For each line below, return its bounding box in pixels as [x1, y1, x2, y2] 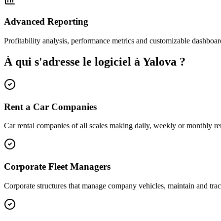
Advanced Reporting [4, 16, 88, 27]
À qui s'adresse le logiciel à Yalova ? [4, 55, 185, 68]
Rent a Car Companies [4, 101, 97, 112]
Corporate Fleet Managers [4, 161, 110, 172]
